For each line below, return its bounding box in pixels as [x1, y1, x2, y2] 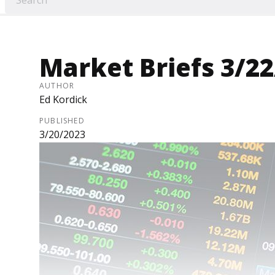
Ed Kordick [39, 93, 87, 107]
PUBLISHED [39, 115, 85, 126]
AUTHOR [39, 80, 75, 91]
